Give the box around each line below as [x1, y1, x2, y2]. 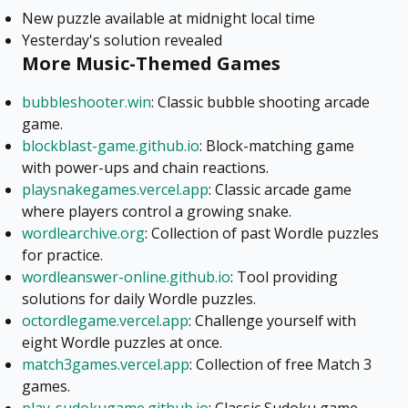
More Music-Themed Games [22, 51, 280, 76]
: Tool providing [230, 267, 338, 288]
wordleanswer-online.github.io [22, 267, 230, 288]
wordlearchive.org [22, 223, 145, 244]
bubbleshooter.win [22, 92, 151, 113]
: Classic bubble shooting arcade [151, 92, 370, 113]
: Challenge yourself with [189, 311, 356, 331]
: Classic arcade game [209, 179, 352, 200]
